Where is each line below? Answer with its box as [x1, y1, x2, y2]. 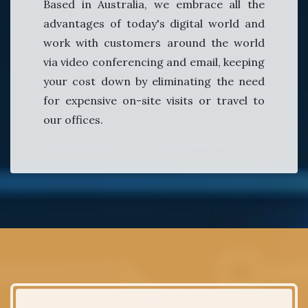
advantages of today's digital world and [43, 16, 265, 31]
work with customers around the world [43, 36, 265, 50]
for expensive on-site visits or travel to [43, 93, 265, 108]
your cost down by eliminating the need [43, 74, 265, 89]
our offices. [43, 113, 103, 127]
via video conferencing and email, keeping [43, 55, 265, 69]
